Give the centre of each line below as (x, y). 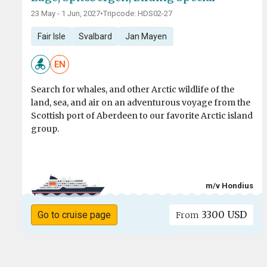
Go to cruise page (74, 215)
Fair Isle (51, 37)
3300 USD (223, 215)
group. (45, 129)
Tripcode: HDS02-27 (138, 14)
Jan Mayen (146, 37)
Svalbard (95, 37)
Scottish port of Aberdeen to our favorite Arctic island (142, 116)
